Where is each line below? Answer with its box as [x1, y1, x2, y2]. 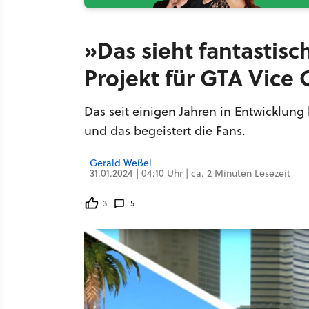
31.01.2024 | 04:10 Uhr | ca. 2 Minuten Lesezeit [90, 166, 290, 180]
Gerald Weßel [90, 156, 152, 170]
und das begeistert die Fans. [84, 122, 246, 139]
